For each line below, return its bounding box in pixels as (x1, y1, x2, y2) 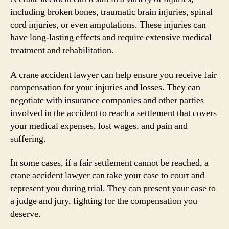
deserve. (10, 208, 41, 220)
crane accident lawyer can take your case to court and (10, 170, 204, 181)
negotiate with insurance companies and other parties (10, 94, 204, 106)
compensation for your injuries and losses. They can (10, 81, 200, 94)
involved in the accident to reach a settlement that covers (10, 107, 217, 119)
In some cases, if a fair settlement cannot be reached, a (10, 157, 209, 169)
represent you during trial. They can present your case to (10, 182, 216, 194)
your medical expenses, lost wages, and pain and (10, 120, 188, 132)
